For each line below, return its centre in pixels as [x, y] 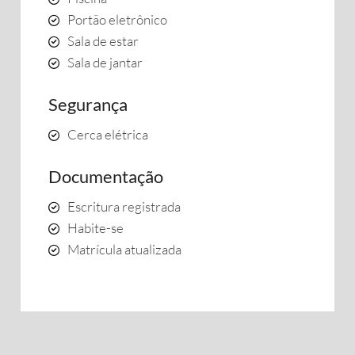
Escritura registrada [124, 206]
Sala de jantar [105, 62]
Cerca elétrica [108, 134]
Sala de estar [103, 41]
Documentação [106, 176]
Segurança [88, 104]
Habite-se [95, 228]
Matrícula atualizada [124, 249]
